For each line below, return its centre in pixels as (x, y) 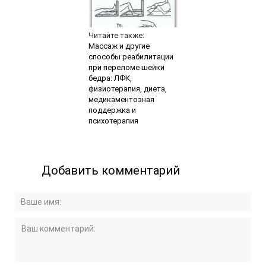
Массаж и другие (119, 46)
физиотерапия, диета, (127, 88)
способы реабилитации (131, 56)
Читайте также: (116, 35)
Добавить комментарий (111, 170)
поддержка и (112, 110)
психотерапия (113, 121)
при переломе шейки (126, 67)
